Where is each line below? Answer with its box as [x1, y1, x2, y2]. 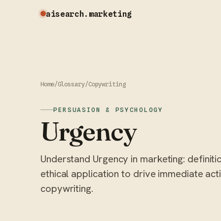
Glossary [57, 80, 85, 88]
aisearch [46, 8, 84, 19]
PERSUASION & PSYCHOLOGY [53, 106, 163, 113]
